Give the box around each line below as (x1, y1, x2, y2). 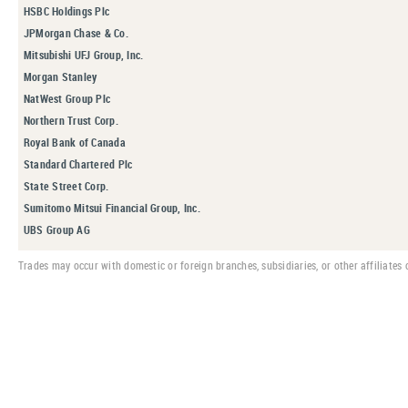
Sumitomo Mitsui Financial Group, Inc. (24, 200, 200, 215)
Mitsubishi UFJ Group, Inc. (24, 47, 144, 62)
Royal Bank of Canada (24, 135, 126, 149)
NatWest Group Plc (24, 91, 111, 106)
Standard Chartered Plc (24, 157, 133, 171)
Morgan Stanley (24, 69, 97, 84)
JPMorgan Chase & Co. (24, 25, 128, 40)
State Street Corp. (24, 178, 109, 193)
